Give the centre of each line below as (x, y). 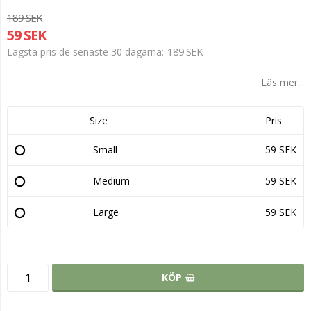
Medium (111, 181)
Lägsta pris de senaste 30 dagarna (84, 52)
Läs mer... (283, 82)
